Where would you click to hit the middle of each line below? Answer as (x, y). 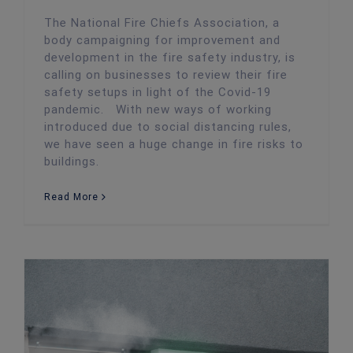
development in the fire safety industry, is (170, 58)
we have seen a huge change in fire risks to (174, 145)
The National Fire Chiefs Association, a (162, 23)
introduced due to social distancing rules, (168, 127)
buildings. (74, 162)
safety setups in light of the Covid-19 (158, 93)
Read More (71, 197)
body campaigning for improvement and (162, 41)
